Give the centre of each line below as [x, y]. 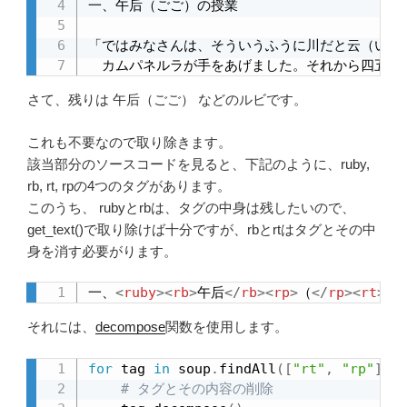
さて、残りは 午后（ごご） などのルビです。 [167, 100]
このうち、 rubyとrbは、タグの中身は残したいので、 [191, 207]
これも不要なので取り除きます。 [129, 142]
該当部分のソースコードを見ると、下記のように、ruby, [199, 164]
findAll [248, 368]
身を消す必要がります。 [102, 251]
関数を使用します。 [227, 327]
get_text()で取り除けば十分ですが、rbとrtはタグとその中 [202, 229]
